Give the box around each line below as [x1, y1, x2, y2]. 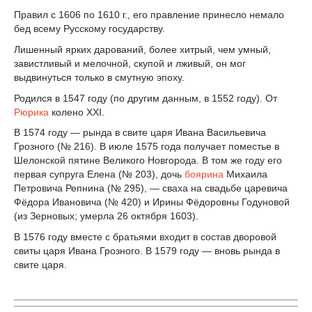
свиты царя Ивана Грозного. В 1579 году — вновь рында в [14, 245, 280, 257]
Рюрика [14, 106, 49, 118]
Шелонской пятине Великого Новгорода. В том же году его [14, 155, 282, 166]
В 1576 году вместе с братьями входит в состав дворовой [14, 231, 276, 243]
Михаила [224, 169, 267, 180]
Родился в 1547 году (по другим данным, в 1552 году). [14, 92, 265, 104]
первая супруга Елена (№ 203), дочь [14, 169, 185, 180]
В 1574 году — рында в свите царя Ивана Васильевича [14, 127, 266, 139]
